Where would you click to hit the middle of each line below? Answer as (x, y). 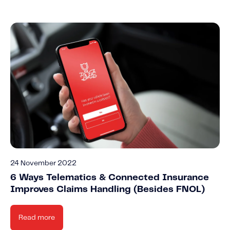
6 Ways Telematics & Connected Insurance (110, 177)
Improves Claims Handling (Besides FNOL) (108, 189)
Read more (37, 217)
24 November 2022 (43, 163)
